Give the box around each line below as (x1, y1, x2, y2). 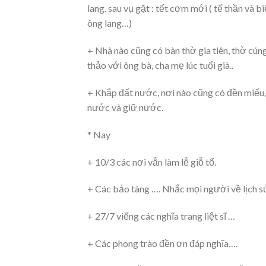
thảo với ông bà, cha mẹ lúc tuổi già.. (87, 59, 233, 71)
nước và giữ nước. (87, 101, 163, 113)
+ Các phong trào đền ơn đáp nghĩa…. (87, 237, 237, 249)
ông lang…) (87, 17, 132, 29)
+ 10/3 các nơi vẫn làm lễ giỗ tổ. (87, 156, 216, 167)
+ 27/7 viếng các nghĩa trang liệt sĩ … (87, 210, 235, 222)
